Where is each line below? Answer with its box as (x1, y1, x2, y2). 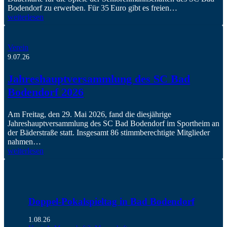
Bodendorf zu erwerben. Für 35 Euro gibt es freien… (8, 4, 177, 13)
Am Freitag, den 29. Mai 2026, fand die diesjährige (8, 110, 171, 119)
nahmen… (8, 137, 41, 146)
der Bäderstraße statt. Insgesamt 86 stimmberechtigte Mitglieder (8, 128, 210, 137)
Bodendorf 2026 (8, 86, 84, 99)
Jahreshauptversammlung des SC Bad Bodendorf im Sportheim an (8, 119, 219, 128)
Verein (8, 43, 28, 52)
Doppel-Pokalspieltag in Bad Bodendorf (28, 196, 195, 207)
